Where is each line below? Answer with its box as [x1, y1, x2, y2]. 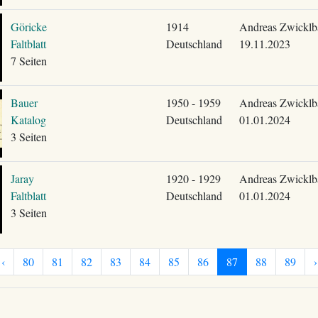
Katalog [10, 112, 46, 127]
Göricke [10, 19, 47, 34]
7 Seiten [10, 53, 47, 68]
